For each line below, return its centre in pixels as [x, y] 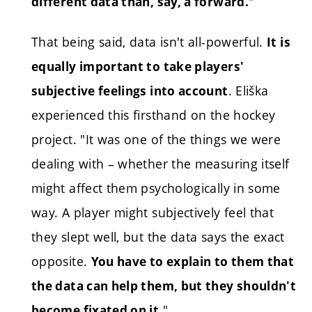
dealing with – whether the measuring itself [161, 163]
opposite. [60, 261]
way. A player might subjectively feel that [153, 212]
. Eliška [248, 90]
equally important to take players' [138, 66]
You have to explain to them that [193, 261]
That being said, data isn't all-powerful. [149, 41]
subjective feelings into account [130, 91]
